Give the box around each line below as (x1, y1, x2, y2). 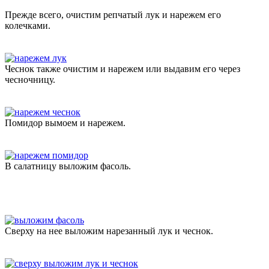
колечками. (5, 20, 50, 31)
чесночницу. (5, 74, 55, 85)
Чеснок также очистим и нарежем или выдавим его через (5, 63, 240, 74)
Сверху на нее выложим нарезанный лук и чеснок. (5, 225, 213, 236)
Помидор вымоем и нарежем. (5, 117, 125, 128)
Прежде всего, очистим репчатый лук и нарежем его (5, 9, 221, 20)
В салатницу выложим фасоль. (5, 160, 131, 171)
